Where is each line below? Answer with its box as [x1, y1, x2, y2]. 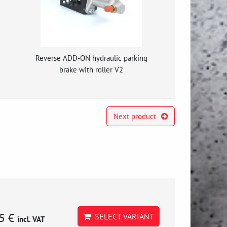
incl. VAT [17, 214, 45, 224]
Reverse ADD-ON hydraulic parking [35, 53, 147, 63]
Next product [113, 111, 156, 121]
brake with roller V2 [59, 64, 124, 74]
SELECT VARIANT [91, 211, 154, 221]
